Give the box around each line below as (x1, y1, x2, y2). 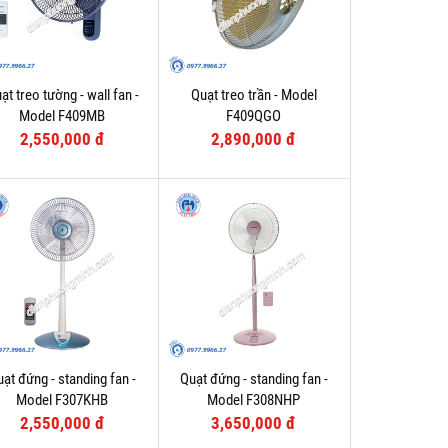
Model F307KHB (16, 391, 109, 410)
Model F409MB (19, 107, 106, 126)
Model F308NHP (207, 391, 301, 410)
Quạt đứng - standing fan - (179, 370, 328, 389)
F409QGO (226, 107, 282, 126)
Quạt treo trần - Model (190, 86, 317, 105)
